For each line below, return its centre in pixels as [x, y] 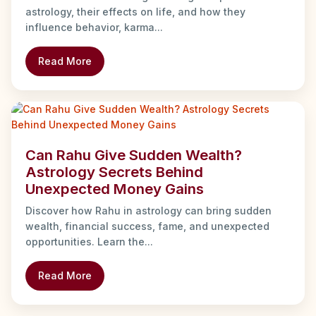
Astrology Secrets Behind [114, 171]
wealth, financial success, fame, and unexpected [147, 226]
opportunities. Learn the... [89, 241]
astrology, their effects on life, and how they [135, 11]
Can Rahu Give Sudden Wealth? [134, 154]
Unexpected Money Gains [115, 188]
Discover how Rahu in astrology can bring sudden [148, 210]
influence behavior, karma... [94, 27]
